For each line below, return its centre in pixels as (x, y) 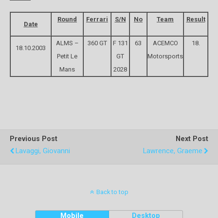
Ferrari (97, 19)
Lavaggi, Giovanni (43, 151)
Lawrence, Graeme (173, 151)
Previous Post (34, 139)
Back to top (112, 192)
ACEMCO (165, 43)
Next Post (192, 139)
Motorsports (165, 56)
